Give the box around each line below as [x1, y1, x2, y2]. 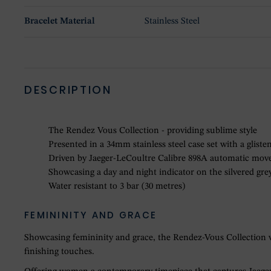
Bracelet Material [24, 17, 95, 27]
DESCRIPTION [24, 82, 112, 98]
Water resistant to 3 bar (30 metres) [48, 182, 185, 192]
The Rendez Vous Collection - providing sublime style [48, 126, 257, 136]
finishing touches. [24, 247, 94, 257]
